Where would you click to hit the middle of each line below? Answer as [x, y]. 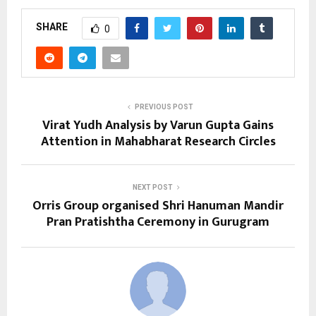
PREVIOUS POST [164, 107]
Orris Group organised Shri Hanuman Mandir [158, 206]
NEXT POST [152, 187]
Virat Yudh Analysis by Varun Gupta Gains [158, 125]
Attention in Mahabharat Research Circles [158, 141]
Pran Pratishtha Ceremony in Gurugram [158, 222]
